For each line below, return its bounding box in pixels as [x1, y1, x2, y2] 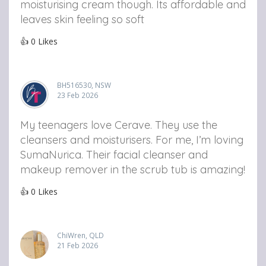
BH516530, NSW [57, 80, 111, 90]
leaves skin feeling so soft [20, 12, 144, 26]
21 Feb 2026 [57, 240, 98, 250]
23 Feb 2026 [57, 90, 98, 100]
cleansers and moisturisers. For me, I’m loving [20, 132, 243, 147]
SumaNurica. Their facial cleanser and [20, 147, 208, 161]
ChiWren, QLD [57, 230, 104, 240]
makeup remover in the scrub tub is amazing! [20, 162, 245, 176]
